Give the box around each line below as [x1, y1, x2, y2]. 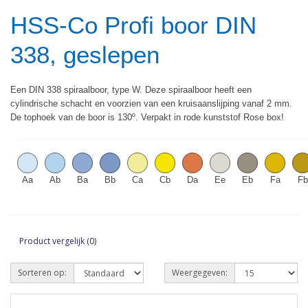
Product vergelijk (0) [19, 234, 96, 247]
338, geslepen [10, 41, 159, 68]
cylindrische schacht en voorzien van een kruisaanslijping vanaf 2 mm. [10, 98, 292, 109]
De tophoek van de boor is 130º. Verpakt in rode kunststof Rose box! [10, 112, 284, 122]
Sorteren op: [18, 267, 67, 278]
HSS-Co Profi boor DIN [10, 12, 256, 38]
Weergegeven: [172, 267, 228, 278]
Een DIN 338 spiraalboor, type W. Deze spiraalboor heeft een [10, 85, 252, 95]
